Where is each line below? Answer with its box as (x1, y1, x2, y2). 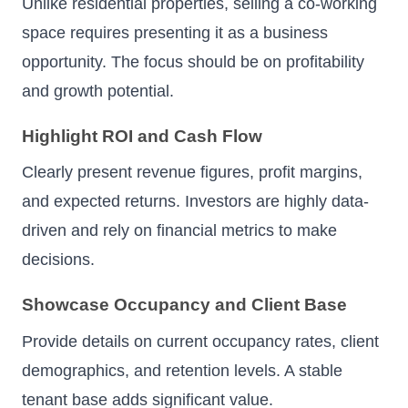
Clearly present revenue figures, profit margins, (22, 163, 362, 182)
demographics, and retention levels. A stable (22, 361, 342, 380)
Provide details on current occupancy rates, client (22, 331, 379, 351)
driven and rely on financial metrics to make (22, 221, 337, 240)
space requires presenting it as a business (22, 23, 328, 42)
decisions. (22, 250, 95, 270)
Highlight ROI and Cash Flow (22, 126, 262, 146)
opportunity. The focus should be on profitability (22, 52, 364, 71)
